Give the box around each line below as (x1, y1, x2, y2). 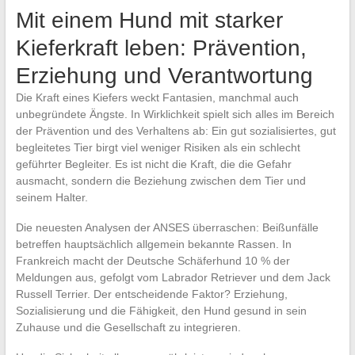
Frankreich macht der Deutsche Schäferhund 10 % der (15, 254, 290, 268)
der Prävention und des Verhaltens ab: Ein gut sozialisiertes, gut (15, 124, 336, 138)
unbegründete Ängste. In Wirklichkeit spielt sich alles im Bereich (15, 108, 334, 121)
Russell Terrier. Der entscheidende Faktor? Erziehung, (15, 288, 288, 301)
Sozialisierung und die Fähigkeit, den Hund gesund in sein (15, 304, 307, 318)
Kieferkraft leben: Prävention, (15, 36, 307, 61)
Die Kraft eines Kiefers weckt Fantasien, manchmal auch (15, 91, 299, 105)
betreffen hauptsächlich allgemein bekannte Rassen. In (15, 238, 292, 251)
